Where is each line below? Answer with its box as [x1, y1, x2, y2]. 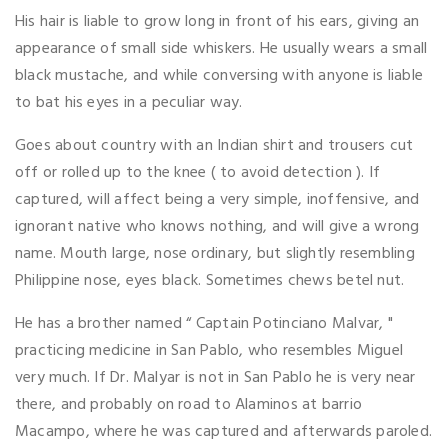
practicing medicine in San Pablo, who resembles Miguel [15, 337, 404, 364]
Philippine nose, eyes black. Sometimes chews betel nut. [15, 267, 405, 294]
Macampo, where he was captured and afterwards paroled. [15, 418, 433, 445]
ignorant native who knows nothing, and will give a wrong [15, 213, 420, 240]
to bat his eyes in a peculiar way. [15, 89, 243, 116]
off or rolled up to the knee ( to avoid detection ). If [15, 159, 381, 186]
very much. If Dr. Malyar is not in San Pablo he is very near [15, 364, 416, 391]
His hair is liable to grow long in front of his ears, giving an [15, 8, 420, 35]
